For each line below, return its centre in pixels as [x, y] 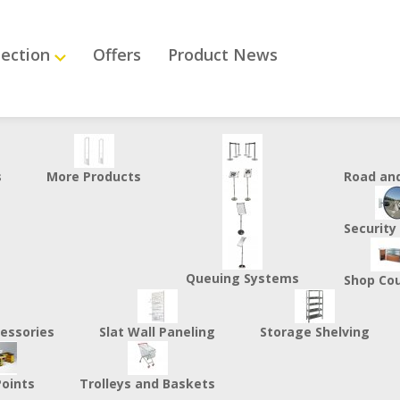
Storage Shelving [315, 332]
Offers [117, 55]
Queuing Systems [242, 278]
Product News [222, 55]
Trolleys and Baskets [147, 383]
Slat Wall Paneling [157, 332]
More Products [94, 176]
